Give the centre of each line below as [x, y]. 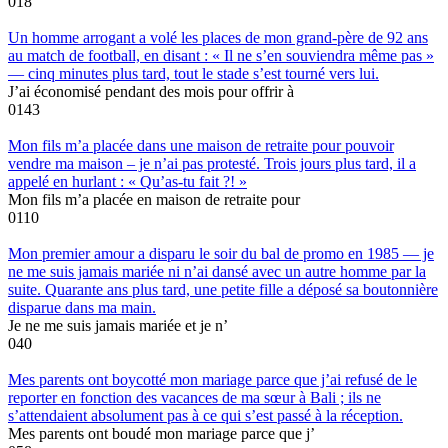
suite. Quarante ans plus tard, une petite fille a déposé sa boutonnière [223, 289]
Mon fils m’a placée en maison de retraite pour [154, 199]
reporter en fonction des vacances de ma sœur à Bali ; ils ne [194, 397]
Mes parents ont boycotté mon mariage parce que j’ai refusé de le [212, 379]
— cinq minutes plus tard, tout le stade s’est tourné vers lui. [193, 73]
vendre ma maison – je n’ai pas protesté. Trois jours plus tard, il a [212, 163]
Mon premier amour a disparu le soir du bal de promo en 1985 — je [221, 253]
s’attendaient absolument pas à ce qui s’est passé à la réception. [205, 415]
